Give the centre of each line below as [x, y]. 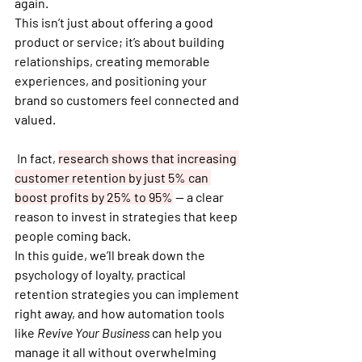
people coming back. [73, 236]
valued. [35, 119]
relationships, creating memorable [114, 61]
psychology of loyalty [73, 274]
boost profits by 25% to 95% [94, 197]
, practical [160, 274]
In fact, [38, 158]
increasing [208, 158]
